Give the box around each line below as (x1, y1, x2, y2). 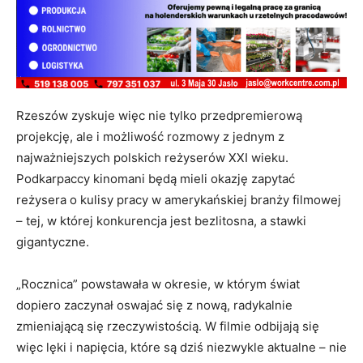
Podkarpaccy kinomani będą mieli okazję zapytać (16, 171, 295, 187)
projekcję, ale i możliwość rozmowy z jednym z (16, 129, 284, 145)
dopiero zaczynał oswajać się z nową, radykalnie (16, 297, 293, 314)
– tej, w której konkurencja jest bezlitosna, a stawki (16, 213, 306, 229)
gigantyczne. (16, 234, 89, 250)
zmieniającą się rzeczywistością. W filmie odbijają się (16, 318, 319, 335)
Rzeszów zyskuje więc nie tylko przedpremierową (16, 108, 302, 124)
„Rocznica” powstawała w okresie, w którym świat (16, 276, 300, 293)
